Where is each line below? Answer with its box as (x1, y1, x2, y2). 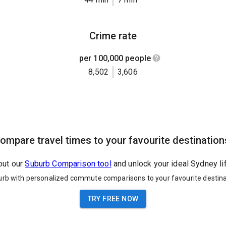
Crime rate (89, 29, 137, 42)
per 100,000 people (79, 53, 151, 63)
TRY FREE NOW (87, 194, 139, 203)
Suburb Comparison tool (25, 159, 111, 169)
